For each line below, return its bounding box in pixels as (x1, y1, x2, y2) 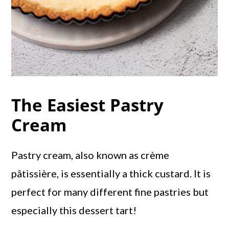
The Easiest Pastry (11, 94, 164, 117)
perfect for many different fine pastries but (11, 186, 209, 198)
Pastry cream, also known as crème (11, 149, 170, 162)
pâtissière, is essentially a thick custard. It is (11, 167, 211, 180)
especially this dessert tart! (11, 204, 137, 217)
